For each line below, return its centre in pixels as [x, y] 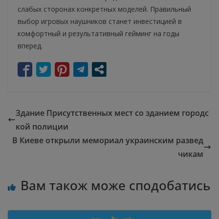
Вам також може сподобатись [115, 186]
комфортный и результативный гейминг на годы [99, 34]
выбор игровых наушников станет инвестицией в [100, 22]
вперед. [30, 46]
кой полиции [42, 127]
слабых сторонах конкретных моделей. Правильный [104, 9]
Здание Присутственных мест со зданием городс [112, 113]
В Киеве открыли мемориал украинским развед [108, 141]
